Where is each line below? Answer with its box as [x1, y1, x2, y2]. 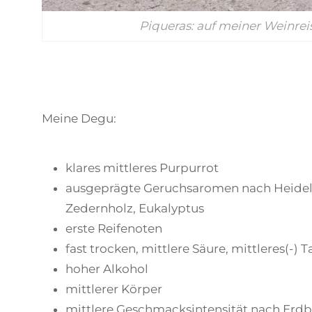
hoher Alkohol [65, 262, 148, 276]
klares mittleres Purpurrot [65, 161, 219, 175]
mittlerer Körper [65, 282, 162, 297]
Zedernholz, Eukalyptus [65, 201, 204, 216]
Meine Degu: [42, 111, 116, 126]
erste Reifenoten [65, 221, 162, 236]
